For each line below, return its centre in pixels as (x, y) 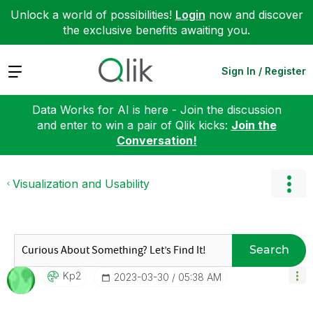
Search (269, 250)
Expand (27, 70)
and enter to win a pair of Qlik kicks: (134, 125)
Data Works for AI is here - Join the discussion (156, 109)
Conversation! (156, 140)
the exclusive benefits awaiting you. (156, 30)
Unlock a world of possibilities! (93, 15)
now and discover (254, 15)
